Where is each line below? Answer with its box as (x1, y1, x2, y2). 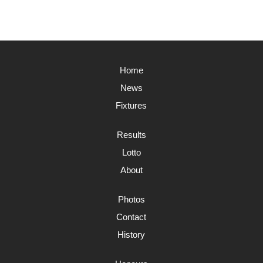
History (117, 230, 146, 240)
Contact (116, 212, 147, 222)
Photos (117, 194, 145, 204)
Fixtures (116, 100, 147, 110)
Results (116, 130, 146, 140)
